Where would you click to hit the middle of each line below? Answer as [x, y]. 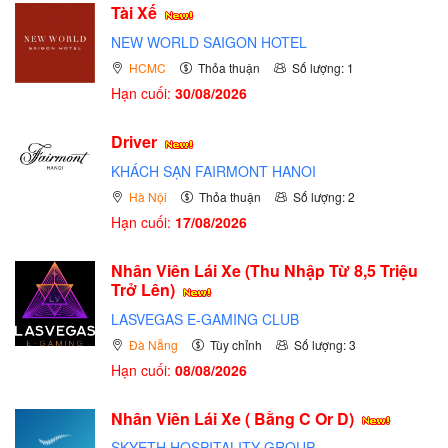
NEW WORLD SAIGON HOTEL [209, 42]
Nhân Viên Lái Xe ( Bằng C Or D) [234, 418]
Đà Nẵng [153, 344]
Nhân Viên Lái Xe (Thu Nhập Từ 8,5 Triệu [264, 270]
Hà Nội [148, 196]
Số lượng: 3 [325, 344]
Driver [136, 142]
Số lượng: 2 [324, 196]
